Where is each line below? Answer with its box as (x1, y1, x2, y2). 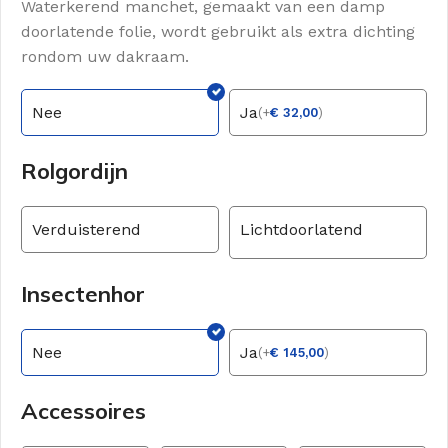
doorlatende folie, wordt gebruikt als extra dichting (21, 22, 415, 42)
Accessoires (21, 397, 146, 426)
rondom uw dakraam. (21, 47, 189, 67)
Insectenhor (21, 280, 145, 309)
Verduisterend (32, 220, 141, 240)
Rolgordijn (21, 157, 128, 186)
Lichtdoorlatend (240, 220, 363, 240)
